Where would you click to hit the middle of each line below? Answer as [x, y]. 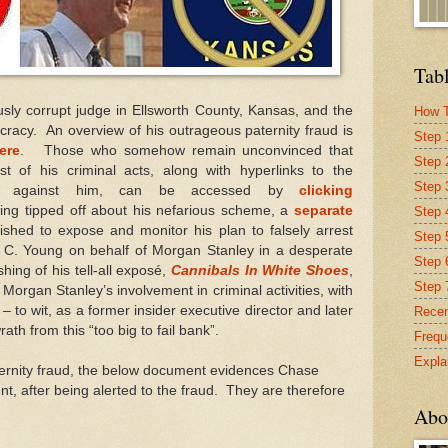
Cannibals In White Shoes [260, 270]
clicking [326, 190]
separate [323, 210]
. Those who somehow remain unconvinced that [187, 150]
